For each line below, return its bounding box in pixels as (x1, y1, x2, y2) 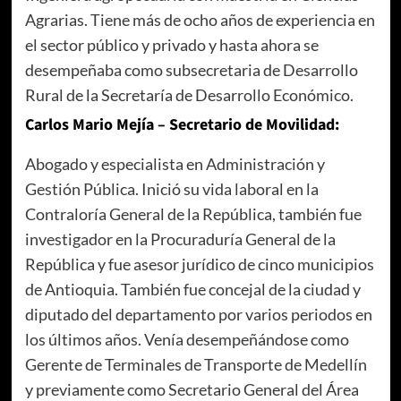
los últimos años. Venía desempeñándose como (24, 329, 349, 350)
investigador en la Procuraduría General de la (24, 229, 336, 250)
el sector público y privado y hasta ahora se (24, 35, 319, 55)
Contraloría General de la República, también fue (24, 204, 362, 225)
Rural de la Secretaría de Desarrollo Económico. (24, 85, 354, 106)
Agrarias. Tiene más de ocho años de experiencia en (24, 10, 375, 30)
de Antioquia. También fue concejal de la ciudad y (24, 279, 361, 300)
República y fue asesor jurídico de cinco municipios (24, 254, 374, 275)
